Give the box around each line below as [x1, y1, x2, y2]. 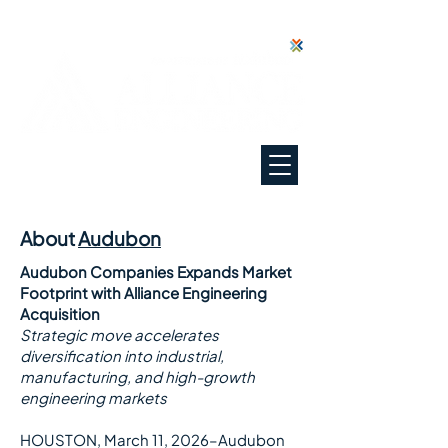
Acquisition [20, 304, 100, 323]
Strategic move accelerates [20, 325, 219, 344]
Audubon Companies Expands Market [20, 262, 292, 281]
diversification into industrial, [20, 346, 224, 365]
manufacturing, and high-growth [20, 367, 255, 386]
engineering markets [20, 388, 167, 407]
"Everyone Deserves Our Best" [31, 146, 247, 165]
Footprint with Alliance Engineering [20, 283, 267, 302]
